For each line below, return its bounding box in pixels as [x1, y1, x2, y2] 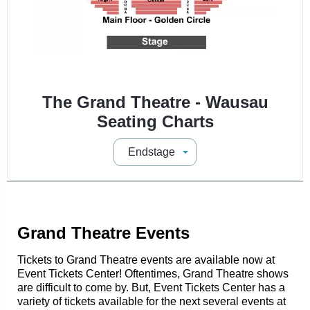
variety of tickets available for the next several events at [17, 295, 286, 307]
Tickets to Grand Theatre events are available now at [17, 253, 275, 266]
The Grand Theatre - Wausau [42, 92, 268, 111]
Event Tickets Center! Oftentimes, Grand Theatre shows [17, 267, 289, 280]
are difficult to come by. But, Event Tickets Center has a [17, 281, 285, 293]
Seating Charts [96, 111, 214, 131]
